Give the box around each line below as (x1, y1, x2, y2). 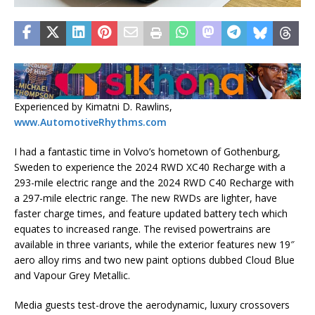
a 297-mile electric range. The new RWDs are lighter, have (14, 191, 277, 205)
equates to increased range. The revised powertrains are (14, 221, 271, 236)
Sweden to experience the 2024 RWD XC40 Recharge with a (14, 160, 285, 174)
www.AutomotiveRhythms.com (14, 115, 167, 129)
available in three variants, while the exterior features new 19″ (14, 237, 295, 251)
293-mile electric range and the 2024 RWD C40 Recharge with (14, 175, 294, 189)
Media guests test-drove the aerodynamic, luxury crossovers (14, 297, 290, 311)
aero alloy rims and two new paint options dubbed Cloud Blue (14, 252, 295, 266)
